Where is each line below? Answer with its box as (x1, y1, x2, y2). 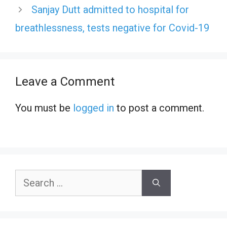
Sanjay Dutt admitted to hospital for (31, 4, 189, 16)
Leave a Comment (15, 74, 115, 89)
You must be (15, 102, 73, 115)
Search (15, 172, 41, 182)
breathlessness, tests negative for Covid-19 (15, 22, 209, 34)
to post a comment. (114, 102, 204, 115)
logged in (73, 102, 114, 115)
